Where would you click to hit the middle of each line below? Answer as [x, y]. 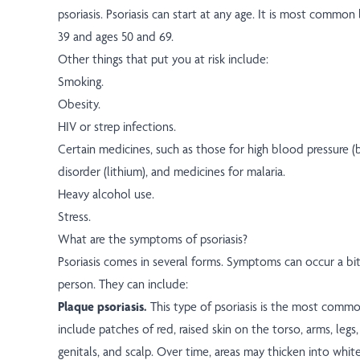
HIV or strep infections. [117, 127]
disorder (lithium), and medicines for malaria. [172, 172]
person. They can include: [123, 284]
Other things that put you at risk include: [163, 59]
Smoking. [81, 82]
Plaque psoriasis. [104, 307]
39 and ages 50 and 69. [116, 37]
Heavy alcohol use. [106, 194]
